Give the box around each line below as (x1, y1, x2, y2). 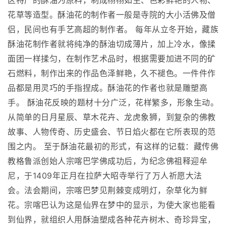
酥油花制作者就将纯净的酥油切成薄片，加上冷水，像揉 (8, 39, 216, 49)
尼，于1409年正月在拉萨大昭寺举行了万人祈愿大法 (8, 171, 202, 181)
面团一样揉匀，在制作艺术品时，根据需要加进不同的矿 (8, 53, 216, 64)
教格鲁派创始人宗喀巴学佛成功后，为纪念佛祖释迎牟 (8, 156, 207, 166)
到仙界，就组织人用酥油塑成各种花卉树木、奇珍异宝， (8, 214, 216, 225)
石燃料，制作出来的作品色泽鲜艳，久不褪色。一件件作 (8, 68, 216, 79)
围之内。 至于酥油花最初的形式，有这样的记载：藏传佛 (8, 141, 218, 152)
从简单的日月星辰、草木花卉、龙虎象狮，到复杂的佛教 (8, 112, 216, 123)
